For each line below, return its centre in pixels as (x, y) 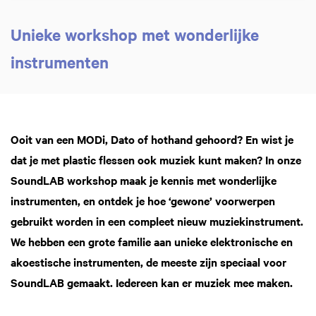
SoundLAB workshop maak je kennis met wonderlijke (144, 180)
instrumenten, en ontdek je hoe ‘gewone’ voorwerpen (143, 200)
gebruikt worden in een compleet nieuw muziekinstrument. (157, 221)
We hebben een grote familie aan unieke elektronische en (152, 241)
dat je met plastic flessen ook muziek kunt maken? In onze (156, 159)
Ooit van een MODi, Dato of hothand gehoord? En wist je (152, 139)
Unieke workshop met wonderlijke (135, 35)
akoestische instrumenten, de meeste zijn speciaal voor (148, 262)
